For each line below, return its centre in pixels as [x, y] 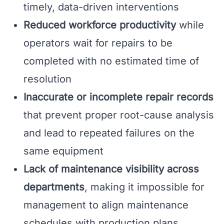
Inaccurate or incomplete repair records [118, 97]
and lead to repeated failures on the [109, 133]
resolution [47, 79]
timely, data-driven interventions [101, 7]
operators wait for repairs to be [98, 43]
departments [54, 187]
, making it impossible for [144, 187]
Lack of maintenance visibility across [111, 169]
